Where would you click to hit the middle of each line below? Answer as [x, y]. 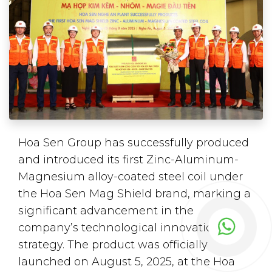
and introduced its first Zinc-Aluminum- [128, 159]
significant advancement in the [106, 210]
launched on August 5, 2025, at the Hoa [127, 261]
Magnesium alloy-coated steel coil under [131, 176]
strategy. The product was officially [113, 244]
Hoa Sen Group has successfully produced [134, 142]
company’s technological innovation [119, 227]
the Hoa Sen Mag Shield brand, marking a [134, 193]
